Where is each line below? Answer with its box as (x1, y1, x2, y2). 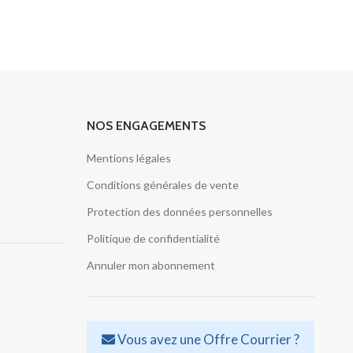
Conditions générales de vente (87, 178, 240, 192)
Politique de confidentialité (87, 232, 221, 246)
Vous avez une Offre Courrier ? (115, 331, 300, 348)
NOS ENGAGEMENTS (87, 118, 206, 134)
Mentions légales (87, 151, 172, 165)
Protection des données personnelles (87, 205, 273, 219)
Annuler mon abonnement (87, 258, 216, 273)
